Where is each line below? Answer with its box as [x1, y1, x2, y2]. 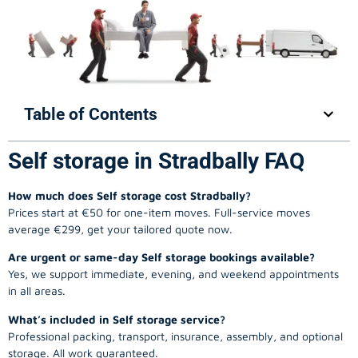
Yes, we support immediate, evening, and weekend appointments [8, 267, 339, 281]
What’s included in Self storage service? [8, 312, 225, 326]
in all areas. [8, 284, 66, 298]
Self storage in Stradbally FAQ [8, 147, 304, 174]
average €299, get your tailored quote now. [8, 221, 233, 236]
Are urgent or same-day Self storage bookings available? [8, 250, 315, 265]
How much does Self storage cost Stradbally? [8, 188, 251, 202]
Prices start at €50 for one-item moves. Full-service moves [8, 205, 310, 219]
